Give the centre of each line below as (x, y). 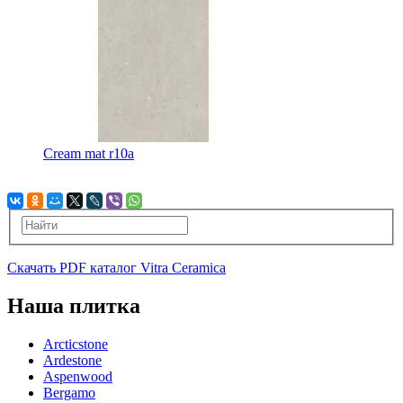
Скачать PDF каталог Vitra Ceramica (116, 267)
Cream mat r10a (89, 154)
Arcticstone (76, 344)
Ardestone (72, 360)
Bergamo (69, 392)
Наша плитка (74, 305)
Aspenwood (78, 376)
